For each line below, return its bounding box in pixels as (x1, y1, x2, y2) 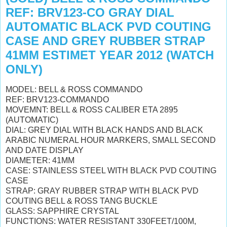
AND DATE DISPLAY (6, 145, 84, 155)
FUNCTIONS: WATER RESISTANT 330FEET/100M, (6, 216, 196, 225)
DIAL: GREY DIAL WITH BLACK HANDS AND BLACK (6, 125, 203, 134)
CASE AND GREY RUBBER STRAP (6, 34, 205, 48)
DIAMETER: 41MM (6, 156, 74, 165)
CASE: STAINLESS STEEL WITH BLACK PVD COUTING (6, 166, 216, 175)
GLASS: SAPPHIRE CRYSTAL (6, 206, 119, 215)
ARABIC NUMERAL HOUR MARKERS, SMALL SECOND (6, 135, 216, 144)
